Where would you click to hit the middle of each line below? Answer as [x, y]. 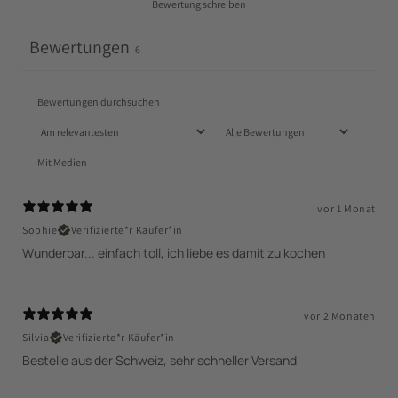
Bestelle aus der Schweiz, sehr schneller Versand [159, 360]
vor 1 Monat [346, 208]
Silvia [36, 337]
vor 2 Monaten [340, 316]
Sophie [40, 230]
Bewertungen [80, 47]
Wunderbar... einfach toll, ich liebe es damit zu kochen [174, 253]
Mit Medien [62, 162]
